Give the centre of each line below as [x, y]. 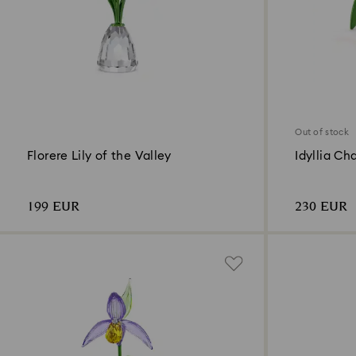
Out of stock [322, 132]
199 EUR [53, 207]
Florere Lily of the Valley [99, 156]
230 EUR [321, 207]
